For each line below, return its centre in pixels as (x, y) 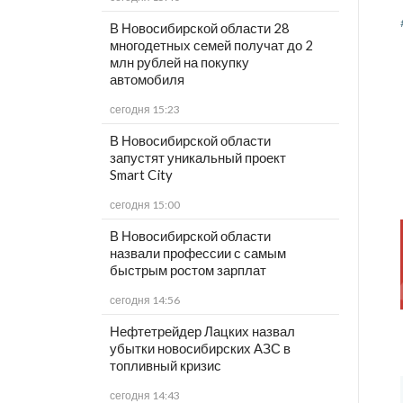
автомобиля (147, 80)
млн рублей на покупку (179, 63)
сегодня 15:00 (144, 205)
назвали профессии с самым (197, 253)
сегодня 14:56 (144, 300)
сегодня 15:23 (144, 110)
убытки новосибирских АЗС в (200, 349)
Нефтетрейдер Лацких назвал (202, 331)
